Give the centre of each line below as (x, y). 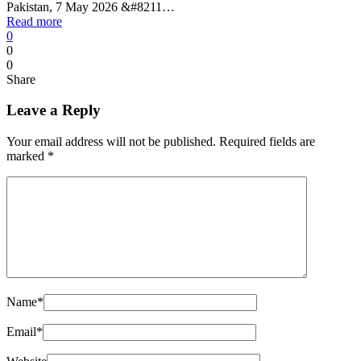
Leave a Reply (54, 110)
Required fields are (267, 141)
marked (27, 156)
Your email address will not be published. (111, 141)
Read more (34, 21)
